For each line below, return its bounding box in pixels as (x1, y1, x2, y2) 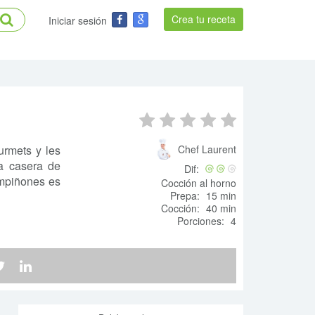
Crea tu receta (172, 12, 236, 26)
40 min (203, 201, 236, 215)
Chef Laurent (178, 142, 236, 156)
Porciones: (177, 214, 224, 228)
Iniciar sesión (49, 13, 107, 27)
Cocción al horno (161, 176, 236, 190)
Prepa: (170, 188, 200, 202)
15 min (203, 188, 236, 202)
